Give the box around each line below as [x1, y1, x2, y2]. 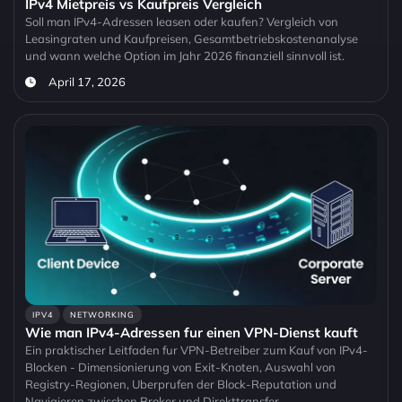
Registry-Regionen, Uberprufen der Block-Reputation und [25, 377, 336, 392]
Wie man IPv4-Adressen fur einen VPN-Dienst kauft [25, 324, 358, 342]
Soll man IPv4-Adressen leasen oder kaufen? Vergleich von [25, 14, 338, 30]
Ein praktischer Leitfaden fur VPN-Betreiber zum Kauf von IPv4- [25, 343, 368, 358]
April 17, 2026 [48, 74, 126, 90]
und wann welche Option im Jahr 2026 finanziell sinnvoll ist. [25, 48, 345, 64]
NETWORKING [69, 310, 135, 320]
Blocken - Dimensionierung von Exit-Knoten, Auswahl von [25, 360, 336, 375]
